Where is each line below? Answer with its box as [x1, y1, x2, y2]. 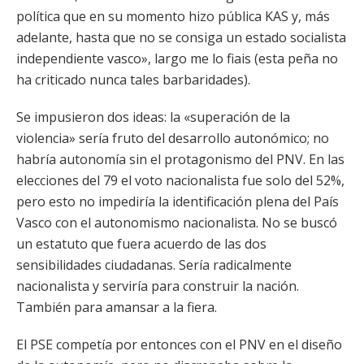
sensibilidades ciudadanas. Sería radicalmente [16, 256, 292, 274]
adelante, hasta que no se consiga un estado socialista [16, 28, 346, 46]
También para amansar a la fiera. [16, 298, 217, 316]
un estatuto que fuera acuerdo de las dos [16, 235, 266, 253]
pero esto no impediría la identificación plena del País [16, 193, 339, 210]
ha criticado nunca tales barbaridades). [16, 71, 250, 89]
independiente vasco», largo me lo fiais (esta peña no [16, 50, 338, 67]
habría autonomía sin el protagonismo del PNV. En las [16, 150, 344, 168]
